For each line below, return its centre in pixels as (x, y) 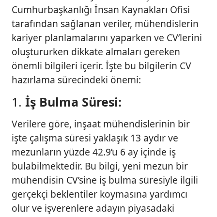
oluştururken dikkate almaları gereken (96, 51)
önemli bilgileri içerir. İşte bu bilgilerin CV (101, 65)
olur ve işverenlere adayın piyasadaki (93, 208)
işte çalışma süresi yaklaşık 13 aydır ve (95, 138)
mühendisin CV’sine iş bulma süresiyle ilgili (105, 180)
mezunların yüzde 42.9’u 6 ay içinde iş (94, 152)
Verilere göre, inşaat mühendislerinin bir (101, 124)
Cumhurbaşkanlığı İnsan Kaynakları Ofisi (101, 9)
